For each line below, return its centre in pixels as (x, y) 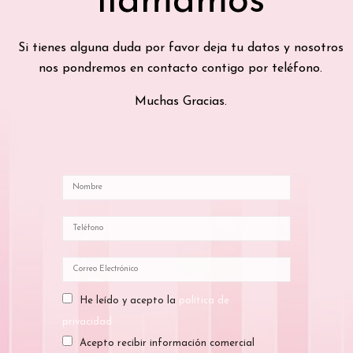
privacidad (87, 321)
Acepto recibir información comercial (167, 343)
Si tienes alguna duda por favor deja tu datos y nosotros (180, 48)
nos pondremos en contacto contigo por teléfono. (180, 69)
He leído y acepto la (129, 300)
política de (204, 300)
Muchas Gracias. (180, 101)
